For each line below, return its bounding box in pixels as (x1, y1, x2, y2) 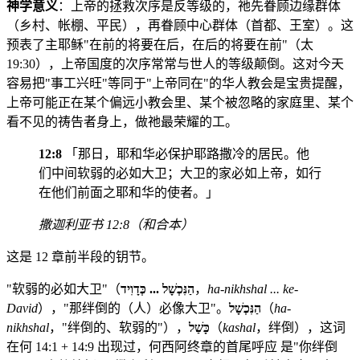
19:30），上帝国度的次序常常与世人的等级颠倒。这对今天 (6, 56, 344, 71)
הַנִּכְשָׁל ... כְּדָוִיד (121, 281, 194, 296)
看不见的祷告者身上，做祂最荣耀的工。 (6, 114, 238, 129)
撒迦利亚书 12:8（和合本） (39, 217, 194, 231)
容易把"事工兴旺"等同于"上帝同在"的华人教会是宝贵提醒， (6, 76, 350, 90)
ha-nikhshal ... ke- (207, 281, 298, 296)
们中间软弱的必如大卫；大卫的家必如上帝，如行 (39, 166, 321, 180)
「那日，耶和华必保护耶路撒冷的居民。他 (62, 146, 309, 161)
